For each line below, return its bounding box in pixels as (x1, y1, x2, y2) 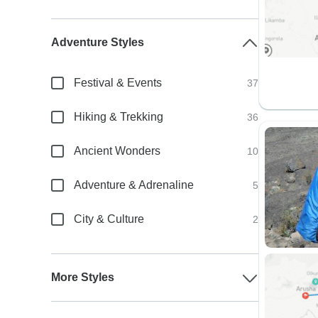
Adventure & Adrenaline (74, 179, 194, 191)
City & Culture (74, 213, 145, 225)
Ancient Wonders (74, 145, 161, 157)
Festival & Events (74, 77, 163, 89)
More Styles (51, 271, 115, 283)
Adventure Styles (51, 36, 145, 48)
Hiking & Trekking (74, 111, 164, 123)
